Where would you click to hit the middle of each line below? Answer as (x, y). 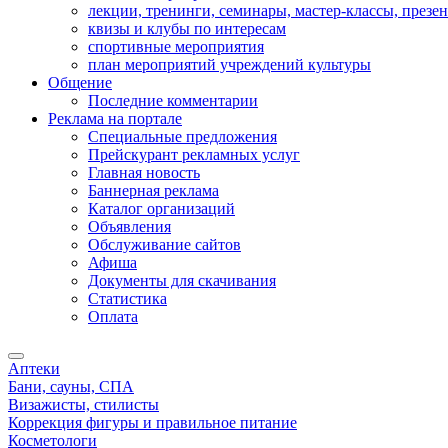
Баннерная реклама (153, 190)
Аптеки (34, 368)
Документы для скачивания (182, 280)
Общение (80, 82)
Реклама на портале (115, 118)
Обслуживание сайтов (164, 244)
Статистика (127, 298)
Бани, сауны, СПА (71, 386)
